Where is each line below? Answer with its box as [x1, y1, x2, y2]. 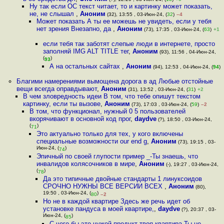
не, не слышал [29, 10, 76, 17]
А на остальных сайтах [49, 62, 122, 70]
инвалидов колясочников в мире [36, 160, 135, 167]
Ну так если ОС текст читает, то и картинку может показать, [29, 2, 213, 10]
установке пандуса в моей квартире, [42, 205, 154, 212]
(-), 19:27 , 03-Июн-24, [164, 161, 218, 167]
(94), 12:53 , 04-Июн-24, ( [151, 64, 213, 69]
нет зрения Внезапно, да [36, 25, 113, 32]
